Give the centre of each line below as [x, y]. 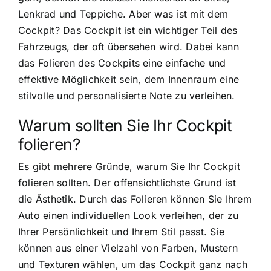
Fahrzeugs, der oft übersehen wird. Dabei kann [129, 47]
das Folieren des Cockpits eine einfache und [122, 63]
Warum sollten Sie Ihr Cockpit [125, 126]
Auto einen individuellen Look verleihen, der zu [129, 216]
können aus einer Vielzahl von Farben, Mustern [128, 248]
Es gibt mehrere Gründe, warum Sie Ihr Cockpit [129, 167]
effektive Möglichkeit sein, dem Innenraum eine [129, 80]
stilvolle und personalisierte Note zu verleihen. [127, 96]
